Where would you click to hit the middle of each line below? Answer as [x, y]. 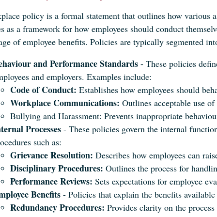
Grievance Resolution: [52, 155]
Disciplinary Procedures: [57, 168]
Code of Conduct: [43, 90]
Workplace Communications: [65, 103]
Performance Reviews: [51, 181]
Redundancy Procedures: [57, 207]
